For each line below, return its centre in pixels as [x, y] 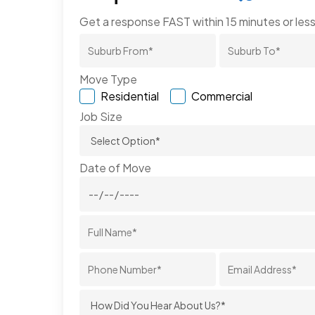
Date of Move [116, 168]
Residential [130, 96]
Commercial [222, 96]
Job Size [101, 117]
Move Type [109, 79]
